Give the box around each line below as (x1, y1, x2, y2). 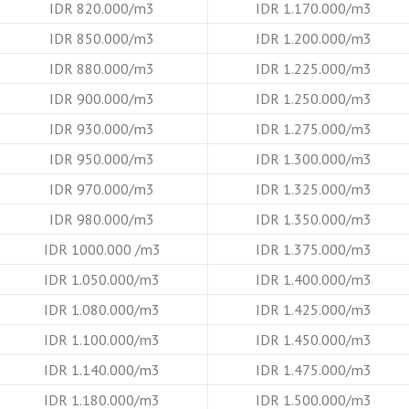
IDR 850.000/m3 (49, 28, 154, 47)
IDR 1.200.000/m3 (255, 28, 372, 47)
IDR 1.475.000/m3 (255, 360, 372, 379)
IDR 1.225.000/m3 (255, 58, 372, 78)
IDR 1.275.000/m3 (255, 119, 372, 138)
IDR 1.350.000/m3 (255, 209, 372, 228)
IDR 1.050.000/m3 (44, 269, 160, 288)
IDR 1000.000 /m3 (43, 239, 161, 258)
